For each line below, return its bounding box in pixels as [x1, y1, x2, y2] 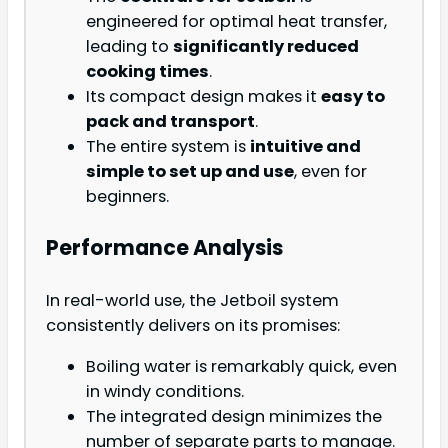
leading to [86, 35, 173, 59]
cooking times [86, 60, 209, 84]
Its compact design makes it [86, 85, 321, 109]
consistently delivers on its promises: [46, 313, 340, 337]
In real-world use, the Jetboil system [46, 288, 339, 312]
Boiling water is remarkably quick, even [86, 355, 397, 379]
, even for [294, 160, 367, 184]
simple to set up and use [86, 160, 294, 184]
